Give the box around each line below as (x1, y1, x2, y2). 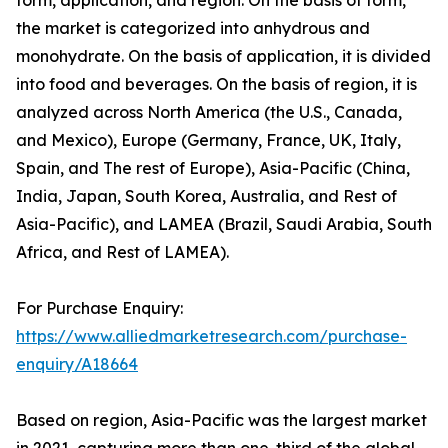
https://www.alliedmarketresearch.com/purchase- (16, 326, 407, 347)
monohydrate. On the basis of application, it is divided (16, 46, 431, 67)
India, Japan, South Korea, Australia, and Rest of (16, 186, 397, 207)
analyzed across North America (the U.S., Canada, (16, 102, 402, 123)
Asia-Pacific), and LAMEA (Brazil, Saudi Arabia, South (16, 214, 432, 235)
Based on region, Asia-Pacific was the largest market (16, 410, 427, 431)
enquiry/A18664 (16, 354, 138, 375)
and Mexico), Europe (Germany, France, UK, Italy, (16, 130, 401, 151)
